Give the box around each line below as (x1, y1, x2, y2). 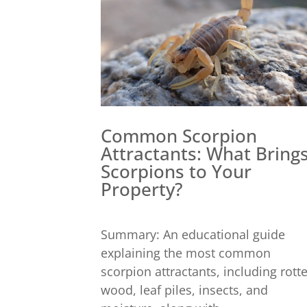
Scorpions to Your (101, 159, 251, 184)
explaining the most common (101, 245, 271, 262)
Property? (101, 177, 183, 202)
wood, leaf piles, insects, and (101, 282, 268, 299)
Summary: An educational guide (101, 226, 285, 243)
